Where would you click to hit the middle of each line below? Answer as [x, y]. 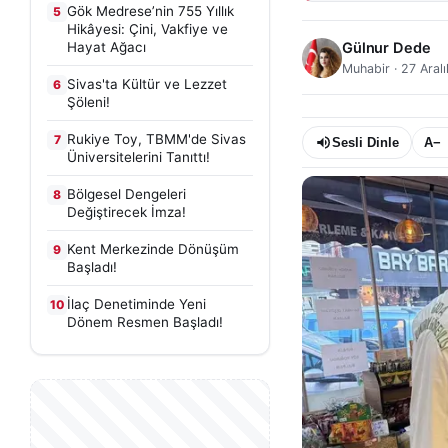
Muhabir [366, 68]
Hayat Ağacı [106, 47]
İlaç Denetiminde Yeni [136, 304]
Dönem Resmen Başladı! [145, 322]
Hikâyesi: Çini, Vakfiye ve [147, 29]
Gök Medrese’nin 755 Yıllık [150, 11]
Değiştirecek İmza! [126, 212]
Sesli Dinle [365, 142]
